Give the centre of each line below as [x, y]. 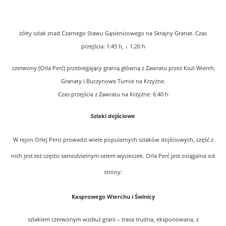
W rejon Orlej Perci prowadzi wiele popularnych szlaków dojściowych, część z [113, 139]
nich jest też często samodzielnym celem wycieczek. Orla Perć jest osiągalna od [113, 156]
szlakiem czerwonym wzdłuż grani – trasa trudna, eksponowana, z [113, 219]
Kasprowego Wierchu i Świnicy [113, 196]
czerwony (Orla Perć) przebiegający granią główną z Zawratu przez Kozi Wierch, [113, 68]
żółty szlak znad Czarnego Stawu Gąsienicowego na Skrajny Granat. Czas [113, 33]
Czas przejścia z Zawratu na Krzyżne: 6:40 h [113, 94]
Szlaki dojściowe [113, 116]
